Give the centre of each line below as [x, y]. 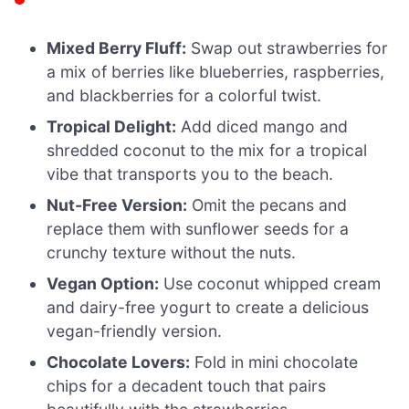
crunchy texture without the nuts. [172, 253]
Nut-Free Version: [117, 205]
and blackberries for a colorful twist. [184, 96]
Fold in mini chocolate [274, 362]
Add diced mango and [262, 127]
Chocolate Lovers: [119, 362]
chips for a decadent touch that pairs [187, 386]
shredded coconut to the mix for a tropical [207, 151]
